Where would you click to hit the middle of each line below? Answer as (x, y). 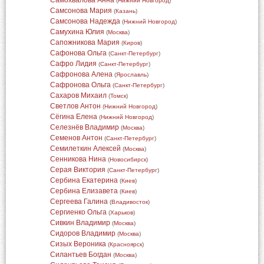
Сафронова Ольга (80, 85)
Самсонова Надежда (85, 21)
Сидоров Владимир (82, 233)
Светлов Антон (75, 106)
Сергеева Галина (79, 202)
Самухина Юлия (77, 32)
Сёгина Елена (73, 117)
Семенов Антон (76, 138)
